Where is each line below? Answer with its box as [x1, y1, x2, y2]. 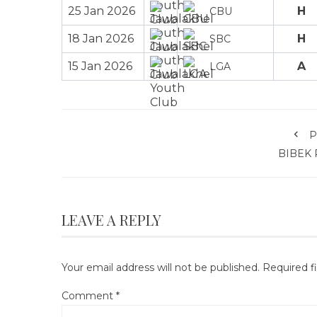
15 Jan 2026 [68, 59, 132, 73]
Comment [62, 289, 116, 302]
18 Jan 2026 [68, 31, 134, 45]
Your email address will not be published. [62, 260, 260, 274]
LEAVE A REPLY [62, 209, 161, 229]
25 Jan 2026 [68, 4, 135, 18]
